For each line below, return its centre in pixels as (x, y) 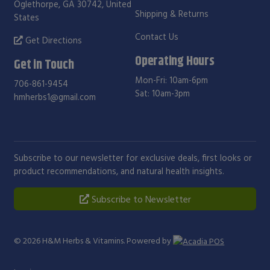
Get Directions (53, 40)
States (27, 17)
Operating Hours (175, 60)
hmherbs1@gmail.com (55, 96)
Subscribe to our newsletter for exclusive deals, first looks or (133, 157)
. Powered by (149, 240)
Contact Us (157, 36)
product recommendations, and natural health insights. (119, 171)
